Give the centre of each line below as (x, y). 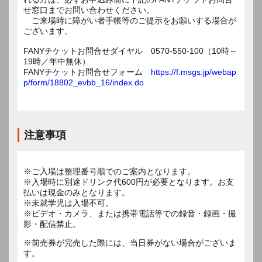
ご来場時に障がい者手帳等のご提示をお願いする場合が (130, 20)
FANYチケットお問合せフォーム (87, 72)
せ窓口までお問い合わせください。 (89, 10)
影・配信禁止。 (52, 224)
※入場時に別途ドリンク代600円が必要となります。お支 (129, 182)
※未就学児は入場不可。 (68, 203)
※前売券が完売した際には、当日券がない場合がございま (130, 242)
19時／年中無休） (57, 61)
